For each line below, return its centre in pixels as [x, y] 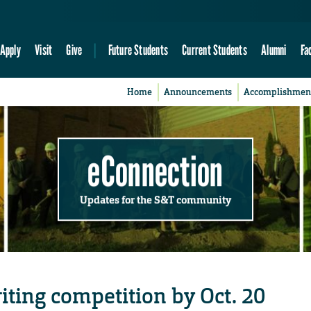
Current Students [215, 50]
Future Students [138, 50]
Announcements [198, 92]
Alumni [274, 50]
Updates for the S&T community [155, 200]
